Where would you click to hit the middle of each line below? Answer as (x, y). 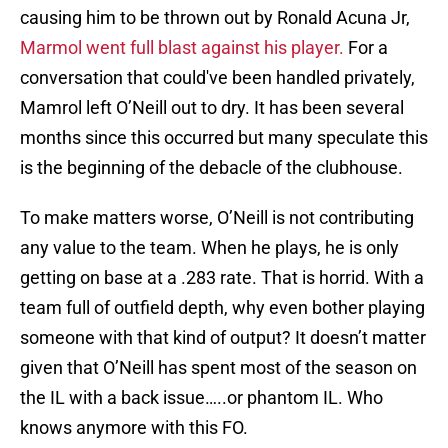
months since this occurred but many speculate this (224, 138)
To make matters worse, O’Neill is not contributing (217, 218)
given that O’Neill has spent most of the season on (218, 368)
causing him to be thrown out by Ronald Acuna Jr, (215, 18)
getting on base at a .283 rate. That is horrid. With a (222, 278)
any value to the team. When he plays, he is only (209, 248)
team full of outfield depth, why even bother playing (222, 308)
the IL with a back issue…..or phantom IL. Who (201, 398)
